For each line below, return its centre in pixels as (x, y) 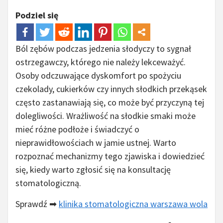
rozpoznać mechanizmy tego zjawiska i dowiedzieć (110, 156)
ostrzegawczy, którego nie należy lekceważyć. (101, 62)
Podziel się (37, 15)
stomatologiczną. (48, 183)
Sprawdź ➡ (37, 204)
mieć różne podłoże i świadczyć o (77, 129)
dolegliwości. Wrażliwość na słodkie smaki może (106, 116)
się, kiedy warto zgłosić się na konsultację (93, 170)
